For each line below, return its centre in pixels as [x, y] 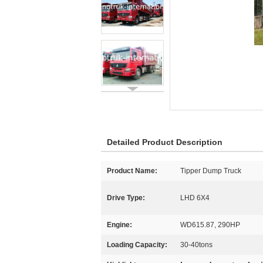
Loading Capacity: [137, 245]
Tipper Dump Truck [211, 171]
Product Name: [132, 171]
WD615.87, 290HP [210, 225]
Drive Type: [126, 198]
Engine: [119, 225]
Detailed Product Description [165, 142]
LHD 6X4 [195, 198]
